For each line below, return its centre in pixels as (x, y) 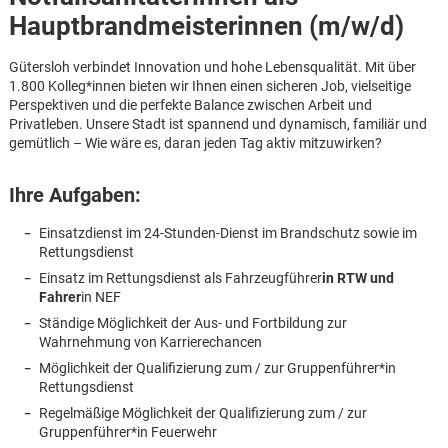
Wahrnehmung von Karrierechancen (150, 341)
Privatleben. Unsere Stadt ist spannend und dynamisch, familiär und (217, 124)
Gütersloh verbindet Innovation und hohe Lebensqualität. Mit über (212, 67)
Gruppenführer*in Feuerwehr (127, 431)
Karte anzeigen (240, 390)
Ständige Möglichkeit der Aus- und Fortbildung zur (192, 322)
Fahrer (59, 296)
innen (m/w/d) (320, 26)
